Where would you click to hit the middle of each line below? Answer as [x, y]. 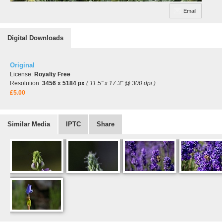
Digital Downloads [35, 38]
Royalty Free [52, 74]
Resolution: [26, 83]
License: [22, 74]
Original [22, 65]
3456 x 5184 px [63, 83]
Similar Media [29, 124]
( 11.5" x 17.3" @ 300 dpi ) [121, 83]
